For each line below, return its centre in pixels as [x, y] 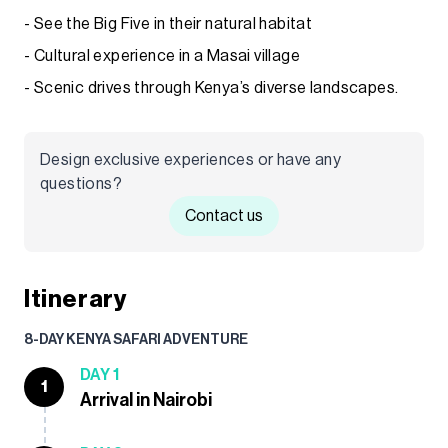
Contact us [224, 215]
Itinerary [75, 298]
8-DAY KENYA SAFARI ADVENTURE [136, 339]
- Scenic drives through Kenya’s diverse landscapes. [211, 87]
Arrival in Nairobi [146, 399]
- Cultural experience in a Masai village [162, 55]
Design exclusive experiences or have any [190, 159]
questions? [81, 183]
